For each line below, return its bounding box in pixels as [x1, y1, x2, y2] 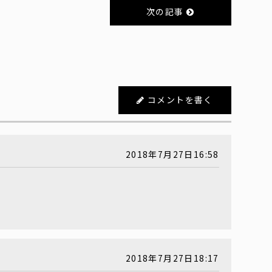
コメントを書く [147, 93, 213, 106]
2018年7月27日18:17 [125, 251, 219, 264]
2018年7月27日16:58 [125, 148, 219, 160]
